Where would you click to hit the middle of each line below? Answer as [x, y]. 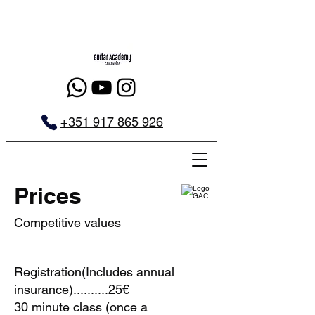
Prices [48, 195]
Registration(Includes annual [94, 272]
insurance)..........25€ [72, 289]
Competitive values [67, 223]
